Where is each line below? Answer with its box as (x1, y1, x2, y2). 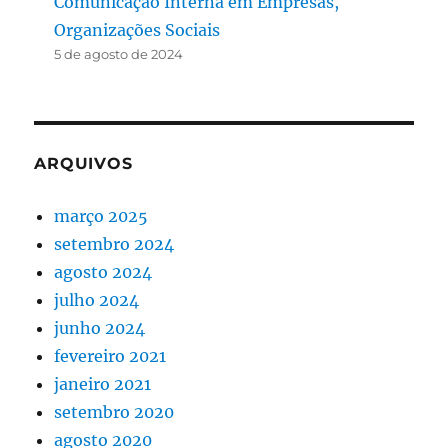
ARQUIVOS (34, 154, 133, 174)
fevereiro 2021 (54, 346, 167, 367)
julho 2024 (54, 290, 140, 311)
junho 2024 (54, 318, 146, 339)
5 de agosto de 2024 (54, 46, 184, 63)
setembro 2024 (54, 234, 175, 255)
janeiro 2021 (54, 374, 152, 395)
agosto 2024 (54, 262, 153, 283)
